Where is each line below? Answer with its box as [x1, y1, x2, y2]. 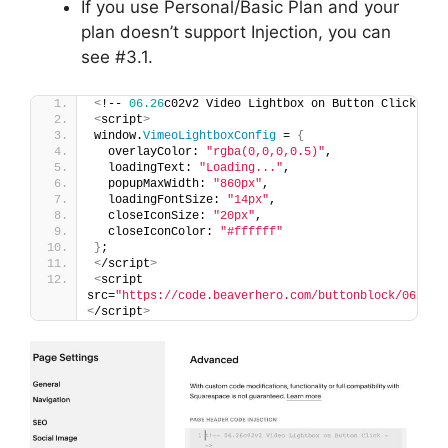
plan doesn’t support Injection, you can [81, 21, 391, 42]
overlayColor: [94, 145, 206, 160]
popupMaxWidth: [94, 177, 213, 192]
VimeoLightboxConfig [143, 129, 276, 144]
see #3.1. [81, 46, 153, 67]
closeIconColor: [94, 225, 220, 240]
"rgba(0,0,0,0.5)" [206, 145, 325, 160]
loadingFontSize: [94, 193, 227, 208]
